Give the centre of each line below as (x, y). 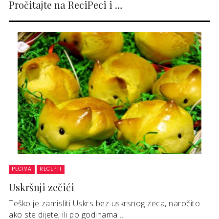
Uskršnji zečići (42, 187)
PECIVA (22, 169)
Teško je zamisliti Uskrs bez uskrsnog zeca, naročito (104, 203)
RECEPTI (51, 169)
